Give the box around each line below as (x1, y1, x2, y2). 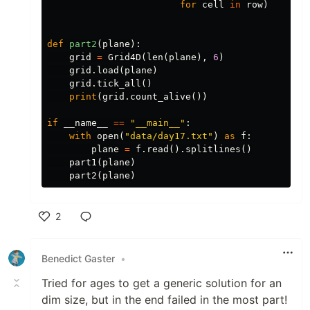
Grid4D (108, 52, 141, 63)
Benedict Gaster (42, 252, 115, 264)
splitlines (185, 144, 241, 155)
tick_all (97, 78, 141, 89)
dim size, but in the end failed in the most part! (42, 293, 287, 307)
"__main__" (130, 118, 185, 129)
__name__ (64, 118, 108, 129)
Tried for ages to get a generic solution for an (42, 276, 282, 291)
